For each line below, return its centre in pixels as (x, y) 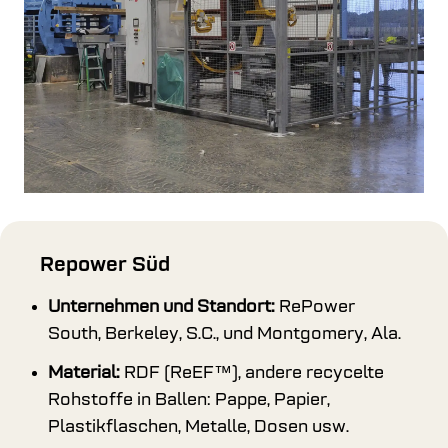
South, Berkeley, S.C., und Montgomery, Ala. (224, 334)
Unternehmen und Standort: (163, 307)
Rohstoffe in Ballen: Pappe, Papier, (189, 400)
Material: (86, 373)
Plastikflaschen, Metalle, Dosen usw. (198, 427)
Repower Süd (105, 265)
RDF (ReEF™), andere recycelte (254, 373)
